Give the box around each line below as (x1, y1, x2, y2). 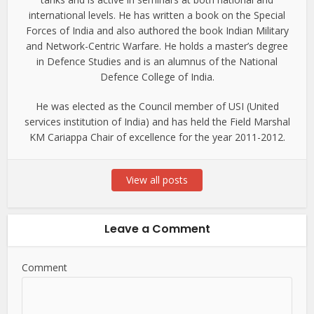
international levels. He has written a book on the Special (29, 8, 285, 22)
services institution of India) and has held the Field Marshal (24, 115, 290, 129)
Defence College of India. (100, 70, 214, 84)
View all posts (126, 173, 188, 187)
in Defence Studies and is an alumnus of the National (36, 55, 278, 69)
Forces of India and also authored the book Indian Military (25, 24, 289, 38)
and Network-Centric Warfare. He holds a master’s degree (26, 39, 288, 53)
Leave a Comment (104, 221, 210, 238)
